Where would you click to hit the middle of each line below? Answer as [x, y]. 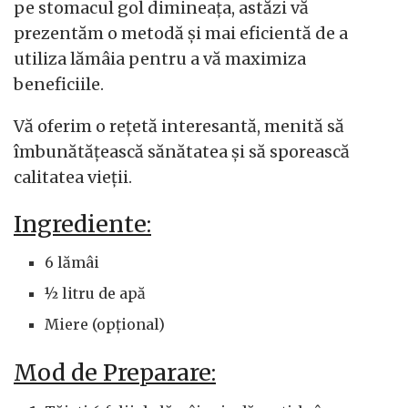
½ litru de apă [96, 294]
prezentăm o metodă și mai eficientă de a [181, 33]
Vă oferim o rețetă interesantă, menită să [179, 126]
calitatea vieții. [73, 177]
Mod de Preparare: [115, 373]
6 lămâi [72, 263]
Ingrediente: [82, 224]
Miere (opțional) [105, 325]
